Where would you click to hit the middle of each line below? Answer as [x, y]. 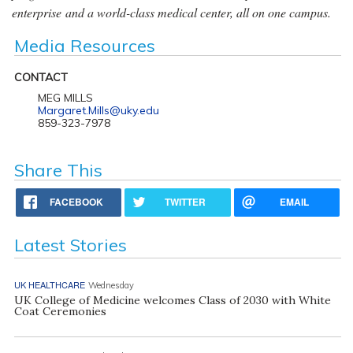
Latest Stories [70, 245]
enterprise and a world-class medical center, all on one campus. [171, 12]
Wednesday [111, 285]
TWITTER [186, 201]
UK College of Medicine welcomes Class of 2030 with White [172, 300]
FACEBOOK [77, 201]
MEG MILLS [65, 97]
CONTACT [41, 77]
